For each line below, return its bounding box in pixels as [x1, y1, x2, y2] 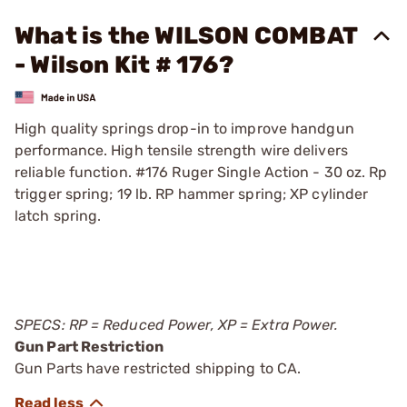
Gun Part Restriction [15, 337, 164, 355]
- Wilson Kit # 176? [15, 51, 233, 79]
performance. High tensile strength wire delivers [15, 141, 348, 159]
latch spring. [15, 206, 102, 224]
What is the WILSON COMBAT [15, 22, 358, 50]
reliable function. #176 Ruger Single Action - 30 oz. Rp [15, 163, 388, 181]
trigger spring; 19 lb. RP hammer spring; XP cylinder [15, 184, 369, 203]
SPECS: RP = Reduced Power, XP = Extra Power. [15, 315, 339, 333]
